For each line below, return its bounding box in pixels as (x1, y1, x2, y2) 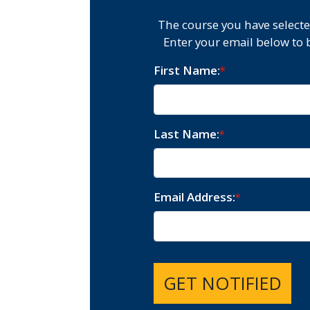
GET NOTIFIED (163, 271, 282, 295)
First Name (153, 62, 217, 79)
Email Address (153, 189, 232, 206)
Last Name (153, 125, 217, 142)
